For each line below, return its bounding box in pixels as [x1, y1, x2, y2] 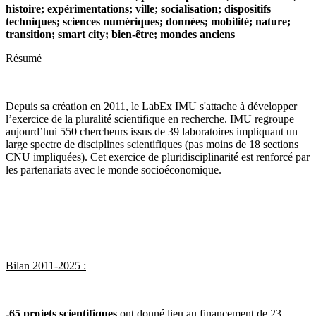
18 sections [249, 138, 298, 151]
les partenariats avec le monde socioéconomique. [6, 164, 221, 176]
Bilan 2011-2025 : [6, 260, 86, 272]
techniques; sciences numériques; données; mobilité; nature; [6, 16, 291, 28]
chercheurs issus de [80, 126, 168, 138]
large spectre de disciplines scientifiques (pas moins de [6, 138, 249, 151]
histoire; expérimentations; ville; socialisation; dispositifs [6, 3, 271, 16]
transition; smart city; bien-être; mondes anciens [6, 28, 235, 41]
